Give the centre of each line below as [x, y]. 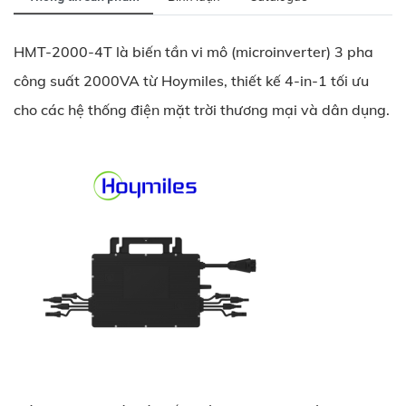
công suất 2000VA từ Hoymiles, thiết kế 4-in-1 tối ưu [191, 80]
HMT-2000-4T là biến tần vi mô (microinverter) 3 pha [193, 51]
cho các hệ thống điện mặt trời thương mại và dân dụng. [202, 109]
